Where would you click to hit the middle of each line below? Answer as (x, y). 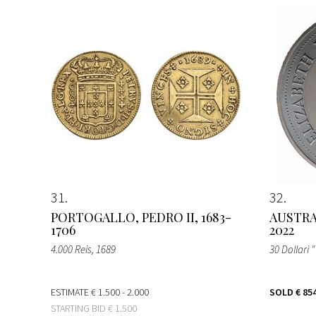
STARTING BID (79, 308)
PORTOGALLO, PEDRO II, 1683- (141, 217)
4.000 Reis (71, 249)
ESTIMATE (71, 292)
